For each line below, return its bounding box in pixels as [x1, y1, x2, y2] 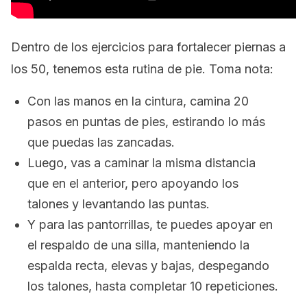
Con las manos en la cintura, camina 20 [27, 94, 249, 108]
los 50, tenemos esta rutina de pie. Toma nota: [11, 62, 273, 76]
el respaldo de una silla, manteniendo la [27, 238, 249, 252]
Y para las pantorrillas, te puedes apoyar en [27, 217, 273, 232]
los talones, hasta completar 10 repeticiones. [27, 279, 278, 293]
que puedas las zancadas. [27, 135, 175, 149]
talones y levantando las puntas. [27, 197, 210, 211]
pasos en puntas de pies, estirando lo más [27, 114, 265, 129]
